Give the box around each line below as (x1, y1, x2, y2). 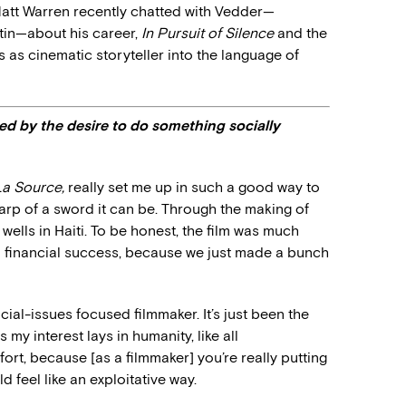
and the (274, 24, 327, 42)
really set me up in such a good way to (64, 179, 320, 196)
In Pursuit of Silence (141, 24, 274, 42)
